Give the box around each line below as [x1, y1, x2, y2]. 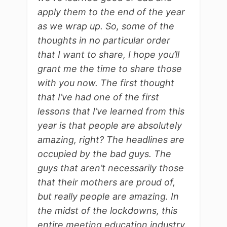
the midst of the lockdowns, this [37, 205, 177, 216]
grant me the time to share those [37, 63, 182, 74]
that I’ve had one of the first [37, 92, 159, 103]
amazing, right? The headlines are [37, 134, 184, 145]
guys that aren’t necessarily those [37, 163, 184, 174]
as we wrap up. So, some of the [37, 21, 174, 32]
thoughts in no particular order [37, 35, 170, 46]
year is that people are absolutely [37, 120, 182, 131]
